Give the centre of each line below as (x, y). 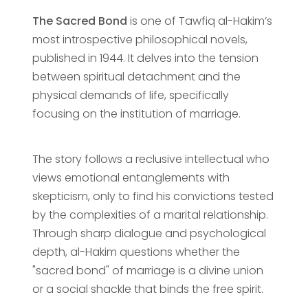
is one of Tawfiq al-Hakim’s (199, 21)
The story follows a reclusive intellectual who (151, 159)
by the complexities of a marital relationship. (150, 214)
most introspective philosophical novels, (140, 39)
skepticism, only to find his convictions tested (153, 196)
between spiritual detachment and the (136, 76)
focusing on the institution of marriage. (136, 113)
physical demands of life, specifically (130, 95)
